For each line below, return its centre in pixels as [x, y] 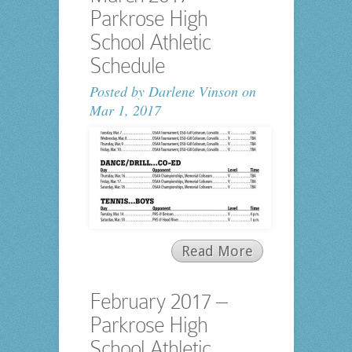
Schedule [127, 66]
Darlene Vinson [193, 92]
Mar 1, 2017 [125, 110]
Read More [217, 251]
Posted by [119, 92]
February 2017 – [158, 302]
